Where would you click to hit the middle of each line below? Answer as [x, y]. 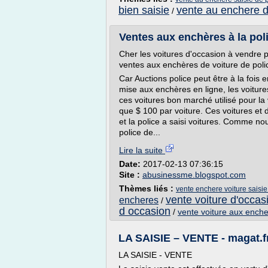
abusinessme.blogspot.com [194, 175]
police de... [140, 132]
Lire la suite [142, 150]
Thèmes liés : [147, 188]
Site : [131, 175]
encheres [139, 200]
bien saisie [144, 10]
